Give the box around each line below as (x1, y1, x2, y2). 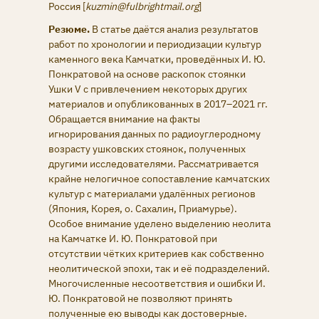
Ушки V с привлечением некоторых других (48, 83, 247, 96)
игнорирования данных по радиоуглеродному (48, 127, 261, 141)
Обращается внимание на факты (48, 113, 200, 126)
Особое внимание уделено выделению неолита (48, 217, 271, 231)
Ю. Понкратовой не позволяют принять (48, 292, 232, 305)
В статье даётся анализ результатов (92, 23, 258, 36)
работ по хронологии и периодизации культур (48, 38, 261, 51)
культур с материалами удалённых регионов (48, 187, 256, 201)
